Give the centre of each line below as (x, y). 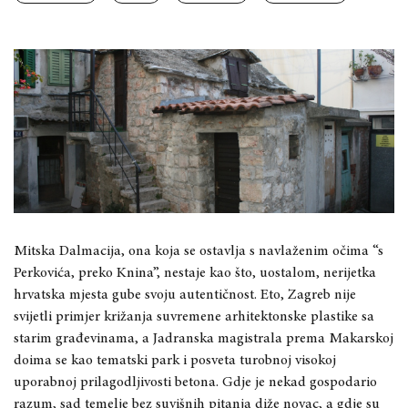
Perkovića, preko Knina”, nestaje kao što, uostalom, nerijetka (195, 273)
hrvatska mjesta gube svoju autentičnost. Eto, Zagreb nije (185, 295)
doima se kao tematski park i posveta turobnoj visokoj (175, 360)
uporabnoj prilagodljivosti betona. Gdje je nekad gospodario (195, 382)
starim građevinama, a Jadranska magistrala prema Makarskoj (204, 338)
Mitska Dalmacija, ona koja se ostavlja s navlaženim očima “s (199, 251)
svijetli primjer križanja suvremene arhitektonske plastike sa (194, 316)
